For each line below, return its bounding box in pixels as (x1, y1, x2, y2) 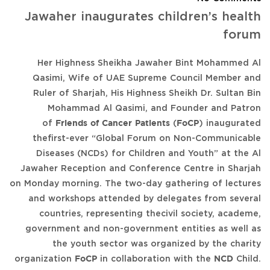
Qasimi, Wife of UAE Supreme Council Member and (33, 70, 261, 86)
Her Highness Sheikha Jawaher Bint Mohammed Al (37, 55, 261, 71)
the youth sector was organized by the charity (52, 236, 261, 252)
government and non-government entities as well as (25, 221, 261, 237)
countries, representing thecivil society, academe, (39, 206, 261, 222)
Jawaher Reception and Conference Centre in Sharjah (20, 160, 261, 177)
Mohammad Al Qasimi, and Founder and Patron (48, 100, 261, 116)
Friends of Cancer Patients (55, 115, 170, 131)
